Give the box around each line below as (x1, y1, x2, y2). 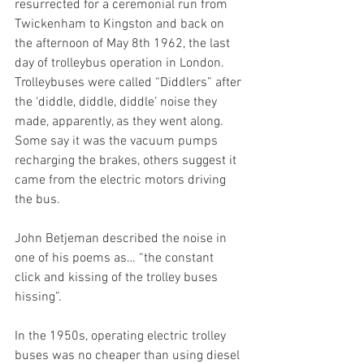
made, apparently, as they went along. (15, 114, 227, 130)
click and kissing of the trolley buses (15, 270, 221, 286)
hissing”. (15, 289, 62, 305)
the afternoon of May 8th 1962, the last (15, 36, 233, 52)
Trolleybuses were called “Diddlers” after (15, 75, 245, 91)
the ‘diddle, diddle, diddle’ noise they (15, 94, 220, 110)
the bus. (15, 192, 63, 208)
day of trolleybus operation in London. (15, 55, 227, 71)
